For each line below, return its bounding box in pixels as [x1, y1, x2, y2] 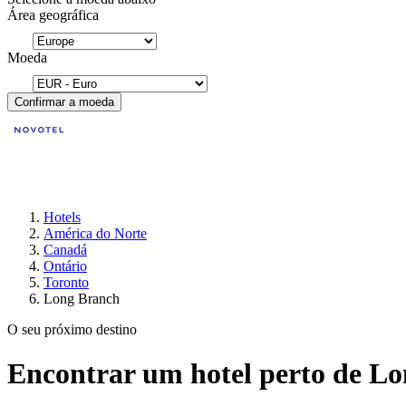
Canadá [43, 242, 87, 257]
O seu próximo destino [7, 322, 137, 337]
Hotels [43, 209, 81, 225]
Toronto [43, 275, 89, 290]
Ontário [43, 258, 87, 274]
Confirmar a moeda [14, 95, 114, 109]
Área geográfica [7, 7, 99, 23]
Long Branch [43, 291, 120, 306]
